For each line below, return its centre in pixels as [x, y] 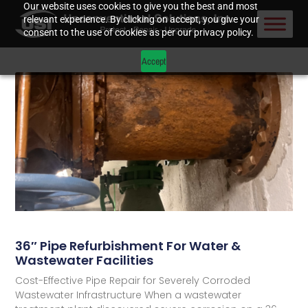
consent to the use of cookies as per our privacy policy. [138, 32]
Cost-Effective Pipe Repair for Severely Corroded [133, 280]
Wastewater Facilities [85, 260]
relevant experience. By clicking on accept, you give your [141, 19]
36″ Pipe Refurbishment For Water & [128, 245]
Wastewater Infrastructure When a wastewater [129, 295]
